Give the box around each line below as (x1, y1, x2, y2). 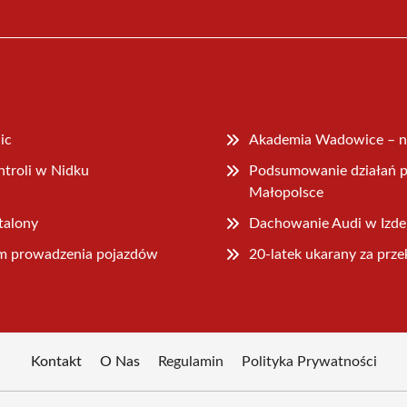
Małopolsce (249, 184, 324, 200)
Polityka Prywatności (241, 353, 377, 369)
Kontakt (30, 353, 82, 369)
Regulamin (157, 353, 223, 369)
